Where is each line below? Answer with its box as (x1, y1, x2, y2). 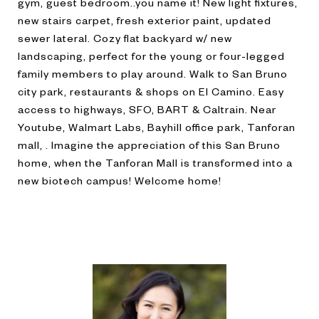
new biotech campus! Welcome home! (18, 174, 221, 187)
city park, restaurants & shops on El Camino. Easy (18, 85, 284, 98)
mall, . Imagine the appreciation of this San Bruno (18, 138, 281, 151)
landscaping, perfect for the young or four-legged (18, 49, 285, 62)
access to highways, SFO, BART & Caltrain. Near (18, 103, 276, 115)
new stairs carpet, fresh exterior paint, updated (18, 14, 271, 26)
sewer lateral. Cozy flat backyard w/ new (18, 31, 232, 44)
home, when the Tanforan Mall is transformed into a (18, 156, 293, 169)
